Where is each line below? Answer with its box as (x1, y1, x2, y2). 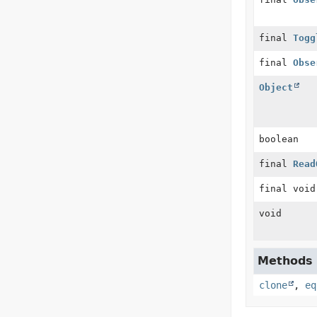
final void (258, 183, 316, 194)
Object (258, 82, 293, 93)
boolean (258, 134, 299, 144)
